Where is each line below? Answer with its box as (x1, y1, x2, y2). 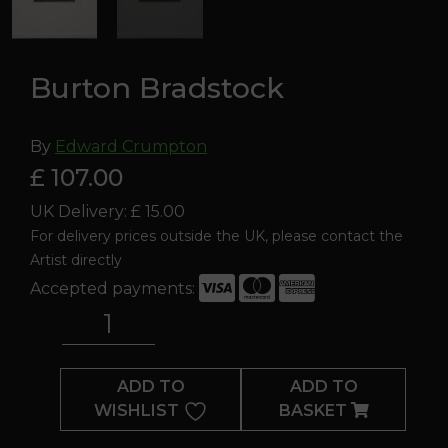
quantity (29, 352, 97, 372)
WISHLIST (93, 400, 179, 420)
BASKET (278, 401, 351, 421)
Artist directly (30, 250, 122, 269)
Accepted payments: (30, 278, 199, 298)
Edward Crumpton (55, 136, 207, 156)
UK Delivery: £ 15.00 (30, 201, 185, 221)
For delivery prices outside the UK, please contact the (30, 226, 403, 245)
